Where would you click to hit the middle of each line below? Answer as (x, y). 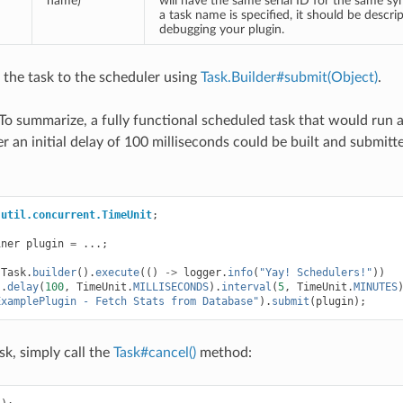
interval (246, 287)
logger (202, 272)
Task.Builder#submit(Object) (289, 77)
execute (117, 272)
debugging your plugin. (221, 29)
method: (224, 352)
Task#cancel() (154, 352)
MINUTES (375, 287)
